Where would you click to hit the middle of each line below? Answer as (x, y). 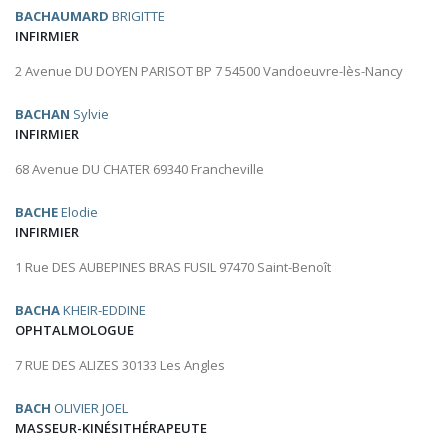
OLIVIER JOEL (89, 408)
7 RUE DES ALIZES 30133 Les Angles (120, 365)
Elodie (78, 212)
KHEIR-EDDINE (103, 310)
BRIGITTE (137, 16)
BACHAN (42, 114)
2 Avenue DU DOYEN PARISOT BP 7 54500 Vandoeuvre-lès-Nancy (209, 71)
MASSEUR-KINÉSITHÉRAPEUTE (111, 428)
